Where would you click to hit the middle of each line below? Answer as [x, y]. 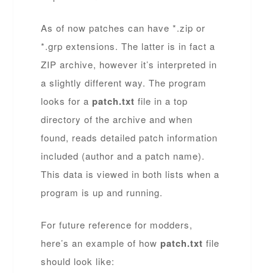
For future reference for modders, [117, 224]
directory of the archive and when [117, 119]
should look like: [78, 261]
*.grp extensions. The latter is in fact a [128, 46]
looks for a [67, 101]
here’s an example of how [101, 243]
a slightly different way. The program [124, 83]
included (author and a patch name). [123, 156]
